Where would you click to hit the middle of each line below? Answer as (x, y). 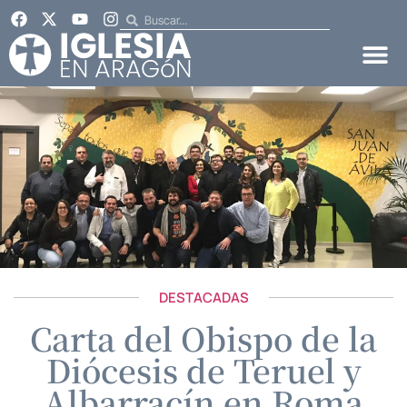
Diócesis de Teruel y (203, 369)
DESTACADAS (203, 297)
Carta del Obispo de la (203, 338)
